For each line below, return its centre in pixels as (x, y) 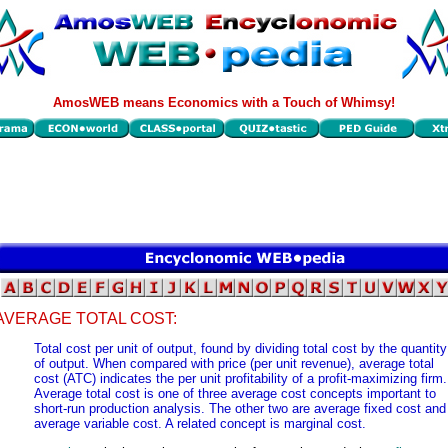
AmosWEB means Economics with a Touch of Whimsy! (224, 102)
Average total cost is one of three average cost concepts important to (235, 394)
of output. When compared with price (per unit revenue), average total (234, 364)
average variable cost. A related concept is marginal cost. (200, 424)
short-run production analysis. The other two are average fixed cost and (240, 409)
